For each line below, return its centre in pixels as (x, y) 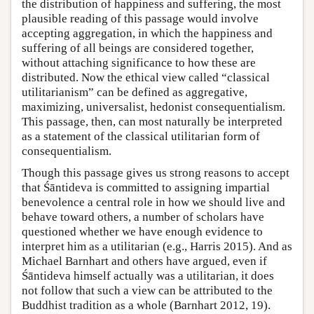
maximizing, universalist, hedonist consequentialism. (153, 107)
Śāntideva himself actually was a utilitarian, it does (148, 276)
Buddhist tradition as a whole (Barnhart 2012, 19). (146, 306)
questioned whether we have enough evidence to (142, 232)
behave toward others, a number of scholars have (143, 217)
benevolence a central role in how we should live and (153, 203)
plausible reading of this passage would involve (140, 19)
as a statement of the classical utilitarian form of (141, 137)
